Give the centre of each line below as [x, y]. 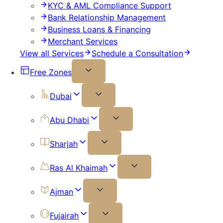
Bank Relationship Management [107, 18]
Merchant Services [83, 42]
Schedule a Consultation [137, 54]
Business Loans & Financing [99, 30]
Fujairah [64, 216]
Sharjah [64, 144]
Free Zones [51, 72]
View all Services [52, 54]
